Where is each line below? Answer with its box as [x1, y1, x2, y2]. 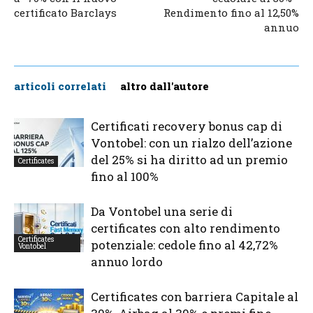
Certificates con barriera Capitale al [91, 288, 298, 305]
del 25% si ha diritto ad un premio [91, 151, 288, 168]
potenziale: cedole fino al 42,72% [91, 236, 278, 253]
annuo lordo [91, 253, 163, 270]
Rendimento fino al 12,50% [163, 5, 299, 20]
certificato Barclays [14, 5, 117, 20]
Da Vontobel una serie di [91, 203, 233, 219]
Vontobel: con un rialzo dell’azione [91, 134, 292, 151]
